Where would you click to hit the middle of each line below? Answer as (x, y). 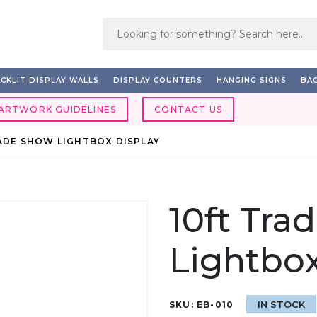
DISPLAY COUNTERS (157, 80)
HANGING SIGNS (251, 80)
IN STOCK (282, 304)
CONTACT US (189, 109)
